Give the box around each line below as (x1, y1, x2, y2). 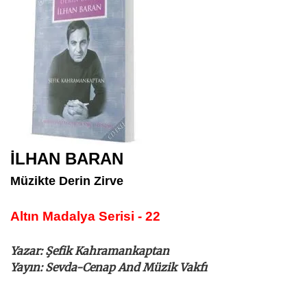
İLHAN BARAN (10, 149, 123, 169)
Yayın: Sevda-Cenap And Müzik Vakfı (10, 260, 207, 275)
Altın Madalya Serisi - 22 (10, 209, 160, 224)
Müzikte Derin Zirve (10, 174, 123, 188)
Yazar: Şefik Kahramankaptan (10, 244, 169, 258)
